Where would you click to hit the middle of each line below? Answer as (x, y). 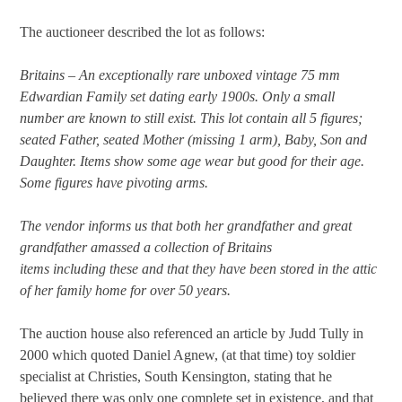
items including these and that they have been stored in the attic (199, 269)
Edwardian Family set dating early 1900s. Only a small (178, 97)
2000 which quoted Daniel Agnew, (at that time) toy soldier (188, 355)
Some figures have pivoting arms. (114, 183)
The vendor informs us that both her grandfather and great (186, 226)
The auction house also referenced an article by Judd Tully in (192, 334)
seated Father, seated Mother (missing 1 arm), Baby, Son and (194, 140)
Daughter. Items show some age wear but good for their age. (192, 162)
